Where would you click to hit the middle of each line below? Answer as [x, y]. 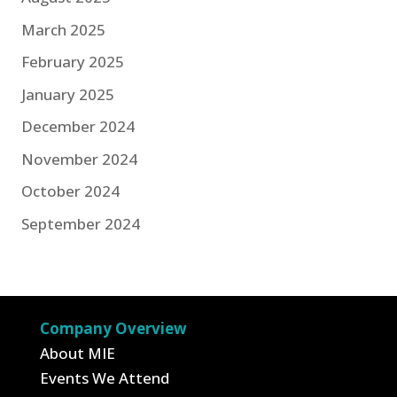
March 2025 [63, 29]
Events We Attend [104, 378]
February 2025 [72, 62]
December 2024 [78, 127]
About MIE [77, 354]
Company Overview [113, 329]
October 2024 [70, 191]
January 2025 [67, 94]
